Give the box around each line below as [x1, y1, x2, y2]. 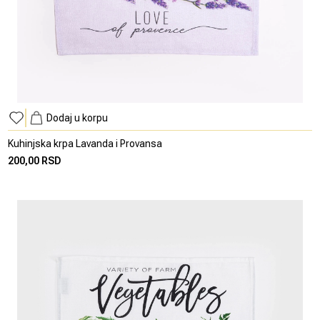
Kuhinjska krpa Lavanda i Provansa [8, 138, 163, 150]
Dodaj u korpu [46, 112, 109, 124]
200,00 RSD [8, 155, 62, 167]
